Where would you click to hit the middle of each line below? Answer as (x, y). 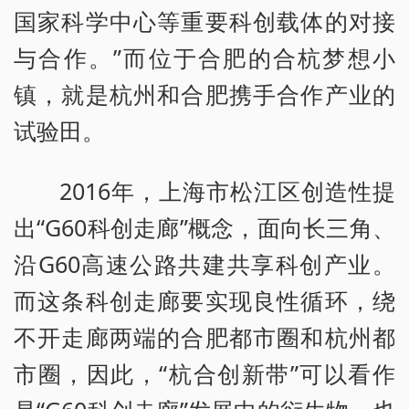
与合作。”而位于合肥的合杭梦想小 (204, 57)
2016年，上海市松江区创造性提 (227, 190)
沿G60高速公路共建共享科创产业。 (204, 263)
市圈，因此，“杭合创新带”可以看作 (204, 373)
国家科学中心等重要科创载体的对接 (204, 21)
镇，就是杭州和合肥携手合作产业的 (204, 94)
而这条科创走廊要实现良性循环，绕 (204, 300)
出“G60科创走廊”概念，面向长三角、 (204, 227)
